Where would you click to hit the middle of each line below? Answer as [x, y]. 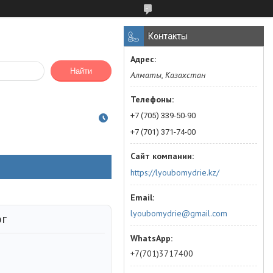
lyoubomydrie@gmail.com [179, 213]
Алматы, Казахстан [168, 75]
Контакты [168, 36]
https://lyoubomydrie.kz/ [175, 172]
